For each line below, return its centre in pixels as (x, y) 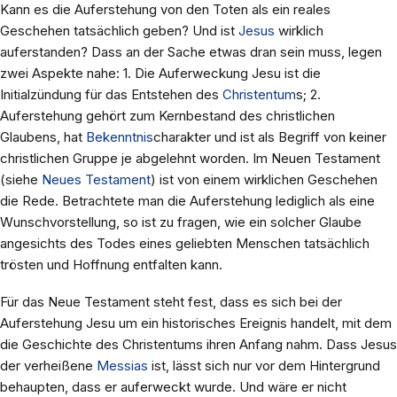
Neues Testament (96, 180)
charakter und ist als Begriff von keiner (270, 137)
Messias (122, 366)
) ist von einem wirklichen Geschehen (264, 180)
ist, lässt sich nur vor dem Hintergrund (264, 366)
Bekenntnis (120, 137)
